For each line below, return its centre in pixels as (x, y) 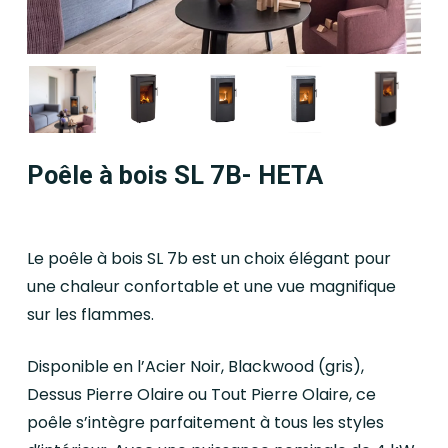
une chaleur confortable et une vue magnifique (211, 287)
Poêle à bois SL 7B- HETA (174, 175)
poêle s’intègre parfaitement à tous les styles (205, 423)
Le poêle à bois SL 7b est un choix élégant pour (208, 259)
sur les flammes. (90, 315)
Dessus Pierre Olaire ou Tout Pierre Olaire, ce (201, 395)
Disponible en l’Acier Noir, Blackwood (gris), (195, 367)
